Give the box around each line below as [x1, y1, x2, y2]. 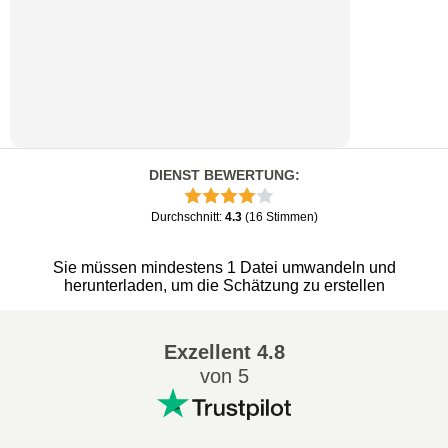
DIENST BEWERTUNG [148, 167, 295, 183]
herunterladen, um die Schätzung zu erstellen [63, 277, 385, 294]
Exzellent [163, 341, 251, 363]
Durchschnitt [150, 210, 219, 224]
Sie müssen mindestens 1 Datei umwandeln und [52, 259, 396, 276]
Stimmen [265, 210, 314, 224]
